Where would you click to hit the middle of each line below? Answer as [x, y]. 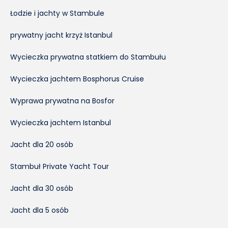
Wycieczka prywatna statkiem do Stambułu [88, 57]
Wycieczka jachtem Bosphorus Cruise [77, 79]
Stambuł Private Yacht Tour [60, 166]
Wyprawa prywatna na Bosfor [62, 101]
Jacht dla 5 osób [39, 210]
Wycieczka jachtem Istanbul [61, 122]
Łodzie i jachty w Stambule [57, 13]
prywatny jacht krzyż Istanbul [61, 35]
